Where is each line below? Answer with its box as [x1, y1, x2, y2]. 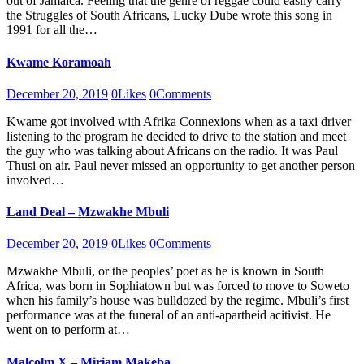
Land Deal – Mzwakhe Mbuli [6, 205, 169, 219]
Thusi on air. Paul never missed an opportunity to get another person [6, 158, 355, 172]
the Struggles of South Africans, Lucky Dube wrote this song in [6, 8, 332, 23]
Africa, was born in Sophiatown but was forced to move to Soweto [6, 279, 349, 293]
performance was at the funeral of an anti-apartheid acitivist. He [6, 308, 331, 323]
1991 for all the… [6, 23, 97, 37]
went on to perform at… [6, 323, 130, 337]
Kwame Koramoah [6, 54, 111, 69]
